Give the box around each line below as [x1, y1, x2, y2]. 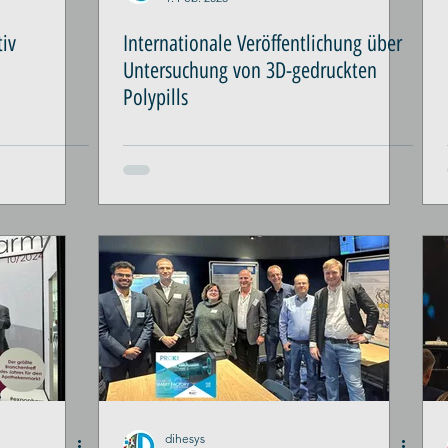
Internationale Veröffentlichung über [123, 30, 402, 57]
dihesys [165, 431, 205, 446]
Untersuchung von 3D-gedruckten [123, 57, 377, 84]
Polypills [123, 84, 188, 111]
